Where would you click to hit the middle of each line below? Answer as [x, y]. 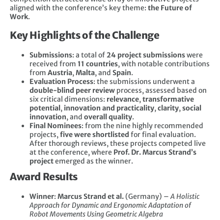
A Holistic [185, 197]
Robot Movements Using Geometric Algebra [96, 214]
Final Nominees [55, 126]
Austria [60, 73]
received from [54, 64]
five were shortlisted [95, 135]
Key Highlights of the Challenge [85, 35]
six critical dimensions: [68, 99]
